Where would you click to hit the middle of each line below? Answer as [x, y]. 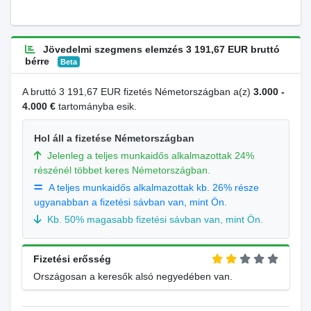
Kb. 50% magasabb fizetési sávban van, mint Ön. [155, 219]
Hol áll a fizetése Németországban [114, 138]
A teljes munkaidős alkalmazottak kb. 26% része [153, 187]
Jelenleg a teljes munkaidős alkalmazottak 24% [150, 155]
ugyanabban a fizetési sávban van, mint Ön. [130, 202]
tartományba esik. [96, 106]
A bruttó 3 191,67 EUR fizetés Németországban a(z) [137, 92]
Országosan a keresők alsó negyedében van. [133, 276]
